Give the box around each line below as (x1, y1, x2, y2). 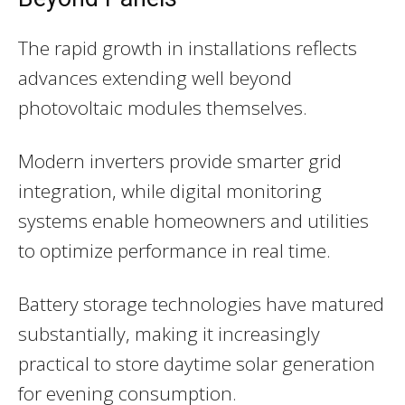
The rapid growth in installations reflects (18, 35, 357, 61)
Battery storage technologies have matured (18, 291, 384, 317)
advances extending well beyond (18, 65, 292, 91)
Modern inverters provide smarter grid (18, 148, 342, 174)
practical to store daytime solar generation (18, 351, 375, 377)
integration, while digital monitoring (18, 178, 322, 204)
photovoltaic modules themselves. (18, 95, 307, 121)
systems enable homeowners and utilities (18, 208, 369, 234)
